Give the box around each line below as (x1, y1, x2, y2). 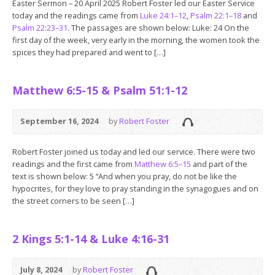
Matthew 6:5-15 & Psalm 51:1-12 (12, 83, 187, 98)
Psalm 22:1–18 (190, 10, 241, 21)
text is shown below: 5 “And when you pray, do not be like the (12, 171, 237, 182)
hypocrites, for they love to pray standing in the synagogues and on (12, 183, 258, 194)
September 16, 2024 (20, 115, 98, 126)
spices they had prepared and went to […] (12, 47, 166, 58)
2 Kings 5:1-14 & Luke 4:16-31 (12, 231, 169, 246)
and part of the (191, 158, 247, 169)
